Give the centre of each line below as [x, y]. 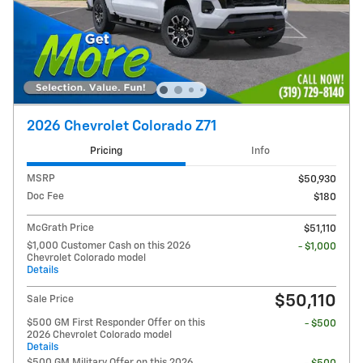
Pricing [106, 151]
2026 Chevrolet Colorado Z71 [122, 126]
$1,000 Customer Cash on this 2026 [109, 246]
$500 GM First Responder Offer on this [116, 323]
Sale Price [50, 300]
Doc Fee [45, 197]
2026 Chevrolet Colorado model [99, 335]
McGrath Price [60, 228]
